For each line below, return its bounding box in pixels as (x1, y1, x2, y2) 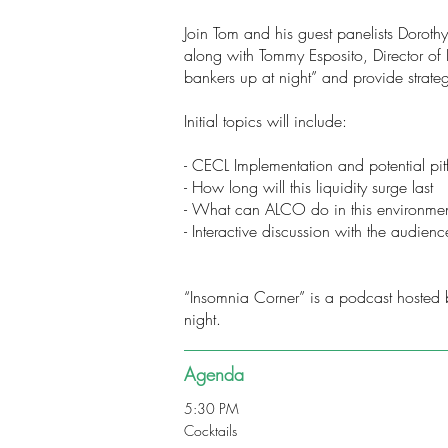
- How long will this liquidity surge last (184, 176, 433, 198)
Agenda (184, 362, 244, 386)
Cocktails (184, 421, 237, 440)
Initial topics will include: (184, 110, 347, 132)
